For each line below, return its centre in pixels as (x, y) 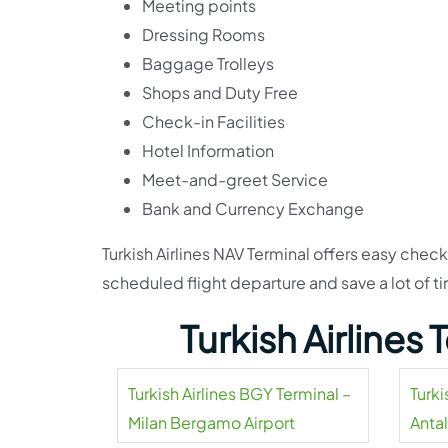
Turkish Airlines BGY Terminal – (239, 393)
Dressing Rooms (203, 34)
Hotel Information (208, 150)
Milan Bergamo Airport (211, 422)
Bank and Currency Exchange (253, 208)
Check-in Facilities (213, 121)
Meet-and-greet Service (235, 179)
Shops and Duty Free (220, 92)
